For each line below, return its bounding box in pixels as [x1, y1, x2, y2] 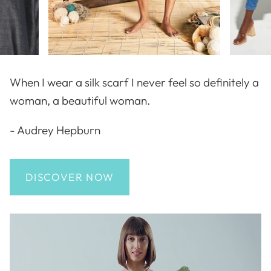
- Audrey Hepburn [10, 122, 100, 137]
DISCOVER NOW [25, 171, 114, 184]
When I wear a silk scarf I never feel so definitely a [10, 74, 259, 90]
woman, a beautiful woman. [10, 93, 150, 108]
